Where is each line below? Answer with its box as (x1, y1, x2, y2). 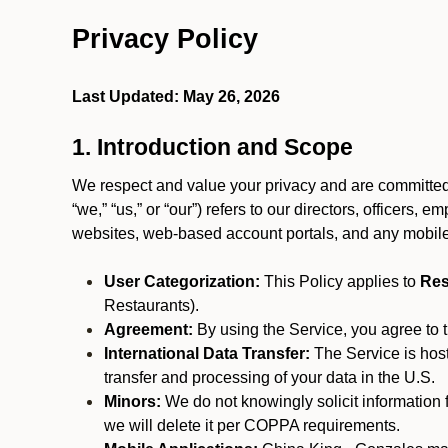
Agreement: (104, 321, 193, 338)
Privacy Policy (72, 24, 258, 54)
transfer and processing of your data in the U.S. (104, 369, 435, 386)
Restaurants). (104, 297, 199, 314)
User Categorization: (104, 273, 260, 290)
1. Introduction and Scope (72, 134, 353, 160)
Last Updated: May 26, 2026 (72, 88, 280, 105)
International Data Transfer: (104, 345, 310, 362)
